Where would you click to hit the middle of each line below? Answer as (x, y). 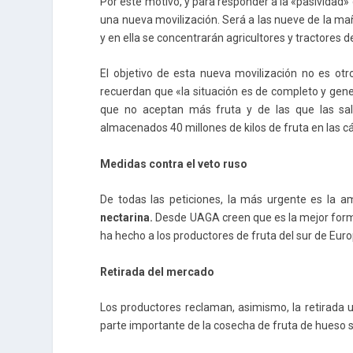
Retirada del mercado (158, 271)
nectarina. (127, 218)
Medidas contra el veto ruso (175, 163)
